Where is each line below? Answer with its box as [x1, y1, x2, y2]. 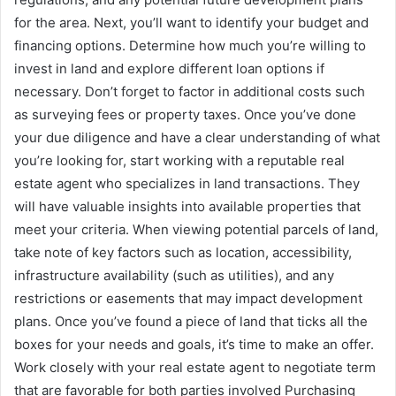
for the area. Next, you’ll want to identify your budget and [14, 13, 369, 31]
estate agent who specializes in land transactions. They [14, 174, 360, 192]
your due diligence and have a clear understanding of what [14, 128, 380, 146]
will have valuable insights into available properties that [14, 197, 361, 215]
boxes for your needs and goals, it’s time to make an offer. [14, 335, 374, 353]
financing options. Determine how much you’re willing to [14, 36, 366, 54]
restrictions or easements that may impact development [14, 289, 362, 307]
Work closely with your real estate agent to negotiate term [14, 358, 376, 376]
